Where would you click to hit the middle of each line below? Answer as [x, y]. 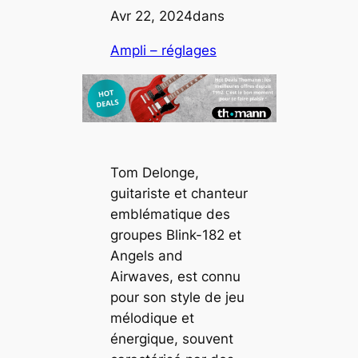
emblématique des [170, 215]
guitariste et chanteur [179, 194]
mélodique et [152, 318]
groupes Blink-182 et [175, 235]
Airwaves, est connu [175, 277]
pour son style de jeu [177, 298]
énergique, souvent [171, 339]
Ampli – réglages [163, 50]
